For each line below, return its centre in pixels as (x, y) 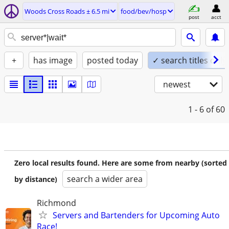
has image (53, 60)
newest (177, 84)
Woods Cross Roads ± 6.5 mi (67, 11)
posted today (112, 60)
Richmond (56, 203)
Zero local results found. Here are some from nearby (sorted (121, 163)
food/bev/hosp (144, 11)
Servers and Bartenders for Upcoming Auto (136, 215)
